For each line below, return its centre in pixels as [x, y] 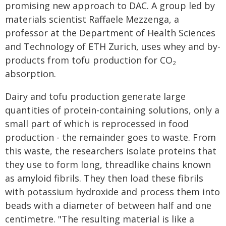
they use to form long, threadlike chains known [108, 164]
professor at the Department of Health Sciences [110, 33]
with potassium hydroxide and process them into [112, 192]
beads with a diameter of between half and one [108, 205]
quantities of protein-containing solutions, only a [112, 110]
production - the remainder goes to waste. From [110, 137]
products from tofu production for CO [89, 60]
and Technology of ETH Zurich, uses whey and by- [113, 46]
